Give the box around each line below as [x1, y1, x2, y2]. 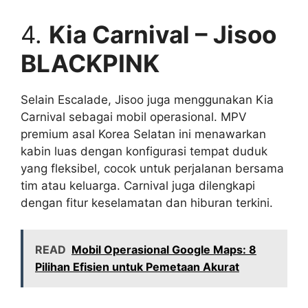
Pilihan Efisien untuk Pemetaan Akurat [35, 259, 239, 274]
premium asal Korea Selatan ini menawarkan [21, 127, 266, 142]
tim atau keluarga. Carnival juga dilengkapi [21, 179, 255, 193]
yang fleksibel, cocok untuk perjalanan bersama [21, 162, 284, 176]
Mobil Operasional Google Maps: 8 [71, 242, 256, 256]
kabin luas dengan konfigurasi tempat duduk [21, 144, 267, 159]
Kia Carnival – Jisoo [49, 20, 276, 49]
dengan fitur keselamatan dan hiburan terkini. [21, 196, 273, 210]
